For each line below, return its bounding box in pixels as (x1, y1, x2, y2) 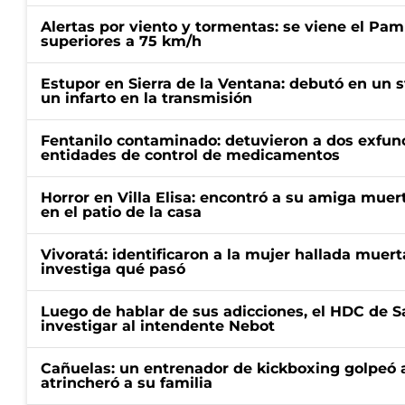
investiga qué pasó (41, 260, 185, 278)
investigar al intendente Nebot (41, 317, 275, 334)
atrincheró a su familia (41, 374, 212, 391)
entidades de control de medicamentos (41, 146, 340, 164)
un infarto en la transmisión (41, 89, 252, 107)
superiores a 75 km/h (41, 33, 202, 50)
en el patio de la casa (41, 203, 202, 221)
